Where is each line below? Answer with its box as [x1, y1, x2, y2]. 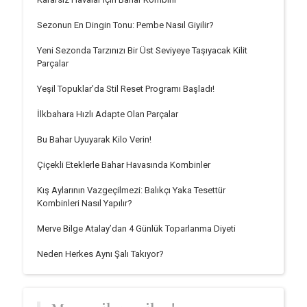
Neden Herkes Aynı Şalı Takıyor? [37, 248, 164, 259]
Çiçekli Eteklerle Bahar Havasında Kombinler [37, 159, 211, 170]
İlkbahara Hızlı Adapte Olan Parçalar [37, 108, 179, 119]
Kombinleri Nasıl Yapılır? [37, 197, 133, 208]
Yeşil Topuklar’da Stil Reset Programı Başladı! [37, 83, 215, 94]
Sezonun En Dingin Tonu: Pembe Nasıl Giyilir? [37, 19, 214, 30]
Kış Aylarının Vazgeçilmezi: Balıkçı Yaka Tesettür [37, 184, 226, 195]
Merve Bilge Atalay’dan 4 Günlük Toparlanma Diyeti [37, 223, 236, 234]
